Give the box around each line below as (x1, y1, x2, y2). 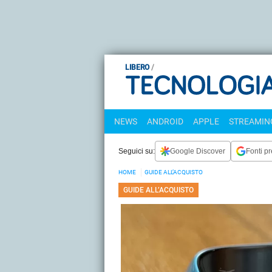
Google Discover (170, 146, 225, 155)
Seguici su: (118, 146, 155, 155)
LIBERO (125, 63, 149, 72)
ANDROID (147, 117, 183, 126)
